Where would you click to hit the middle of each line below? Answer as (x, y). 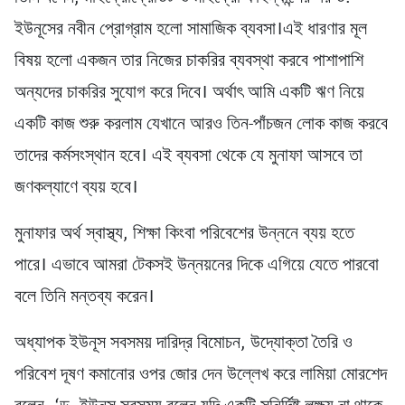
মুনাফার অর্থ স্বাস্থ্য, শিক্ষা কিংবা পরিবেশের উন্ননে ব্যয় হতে (184, 235)
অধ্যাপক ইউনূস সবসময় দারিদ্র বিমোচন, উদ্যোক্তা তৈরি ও (184, 344)
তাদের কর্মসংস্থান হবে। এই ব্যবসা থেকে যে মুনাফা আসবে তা (188, 157)
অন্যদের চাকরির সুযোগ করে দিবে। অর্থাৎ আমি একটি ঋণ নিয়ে (189, 94)
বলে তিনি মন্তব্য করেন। (85, 298)
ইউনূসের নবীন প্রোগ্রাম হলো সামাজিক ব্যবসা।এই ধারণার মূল (191, 30)
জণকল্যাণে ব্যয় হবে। (76, 188)
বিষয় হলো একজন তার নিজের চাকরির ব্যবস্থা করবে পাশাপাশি (189, 62)
